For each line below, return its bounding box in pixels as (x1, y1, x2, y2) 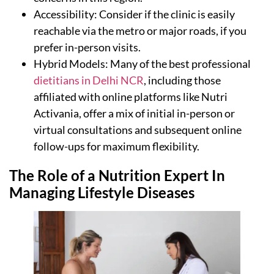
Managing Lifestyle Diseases (9, 183, 194, 202)
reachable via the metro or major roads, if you (34, 24, 246, 38)
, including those (144, 73, 221, 87)
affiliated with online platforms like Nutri (34, 90, 228, 104)
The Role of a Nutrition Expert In (9, 166, 225, 185)
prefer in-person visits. (34, 40, 141, 54)
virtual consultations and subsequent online (34, 123, 242, 137)
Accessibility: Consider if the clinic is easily (34, 7, 235, 21)
